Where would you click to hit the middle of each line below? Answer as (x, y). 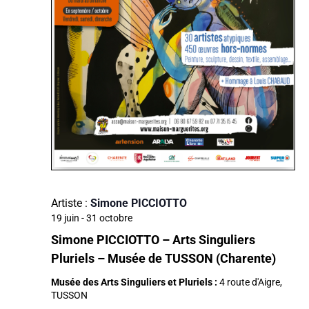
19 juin (65, 218)
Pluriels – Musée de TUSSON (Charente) (163, 259)
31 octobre (109, 218)
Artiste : (69, 203)
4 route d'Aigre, (251, 282)
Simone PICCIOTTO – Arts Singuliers (153, 240)
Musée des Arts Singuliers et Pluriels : (135, 282)
